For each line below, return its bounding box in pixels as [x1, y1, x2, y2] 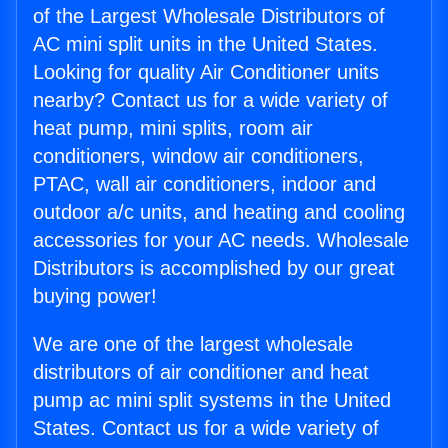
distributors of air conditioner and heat [33, 361, 369, 384]
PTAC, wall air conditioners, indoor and [33, 173, 376, 196]
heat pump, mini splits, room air [33, 117, 313, 140]
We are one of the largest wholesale [33, 333, 353, 356]
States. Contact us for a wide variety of [33, 417, 379, 440]
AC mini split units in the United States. [33, 33, 378, 56]
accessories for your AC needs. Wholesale [33, 229, 409, 252]
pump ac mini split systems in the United [33, 389, 391, 412]
